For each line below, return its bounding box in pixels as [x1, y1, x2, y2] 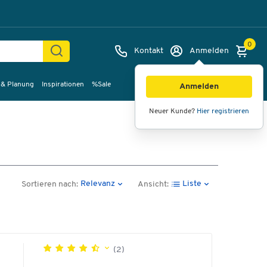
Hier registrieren [197, 108, 249, 115]
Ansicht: [138, 180, 169, 189]
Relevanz [80, 179, 115, 188]
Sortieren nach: [21, 180, 78, 189]
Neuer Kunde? [149, 108, 197, 115]
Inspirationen [42, 81, 85, 88]
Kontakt [134, 46, 163, 55]
